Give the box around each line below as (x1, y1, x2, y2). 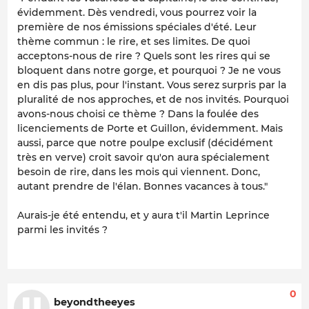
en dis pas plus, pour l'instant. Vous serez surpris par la (17, 78, 286, 91)
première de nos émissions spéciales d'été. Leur (17, 20, 257, 33)
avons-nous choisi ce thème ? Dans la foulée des (17, 107, 259, 120)
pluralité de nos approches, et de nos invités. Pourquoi (17, 92, 289, 106)
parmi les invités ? (17, 223, 108, 236)
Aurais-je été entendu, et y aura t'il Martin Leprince (17, 208, 270, 221)
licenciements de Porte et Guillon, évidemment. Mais (17, 121, 283, 134)
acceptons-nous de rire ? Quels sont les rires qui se (17, 49, 270, 62)
